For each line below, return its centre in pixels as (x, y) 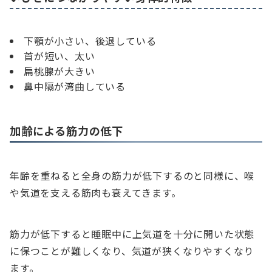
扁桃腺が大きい (59, 71)
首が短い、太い (59, 56)
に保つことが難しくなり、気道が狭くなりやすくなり (132, 251)
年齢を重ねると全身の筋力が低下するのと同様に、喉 (132, 176)
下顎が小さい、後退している (90, 41)
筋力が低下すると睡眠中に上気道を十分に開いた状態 (132, 234)
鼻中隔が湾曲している (75, 87)
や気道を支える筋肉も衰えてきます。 (96, 193)
